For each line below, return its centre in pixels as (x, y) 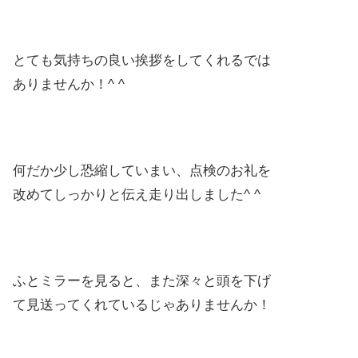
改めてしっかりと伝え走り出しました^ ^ (137, 195)
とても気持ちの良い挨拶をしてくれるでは (142, 61)
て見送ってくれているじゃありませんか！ (142, 304)
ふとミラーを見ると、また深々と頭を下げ (142, 280)
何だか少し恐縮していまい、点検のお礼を (142, 171)
